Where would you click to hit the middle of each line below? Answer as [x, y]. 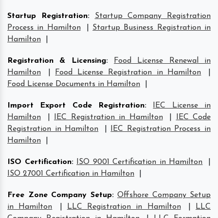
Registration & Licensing [57, 61]
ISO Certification [39, 162]
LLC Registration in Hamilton [124, 207]
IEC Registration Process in [161, 129]
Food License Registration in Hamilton [128, 72]
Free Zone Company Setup [60, 195]
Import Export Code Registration [76, 105]
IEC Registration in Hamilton [109, 117]
